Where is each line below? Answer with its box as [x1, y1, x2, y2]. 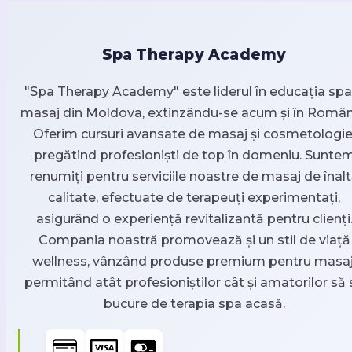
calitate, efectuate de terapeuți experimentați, [48, 190, 340, 206]
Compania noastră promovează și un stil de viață [38, 233, 350, 248]
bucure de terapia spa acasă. [103, 296, 285, 312]
